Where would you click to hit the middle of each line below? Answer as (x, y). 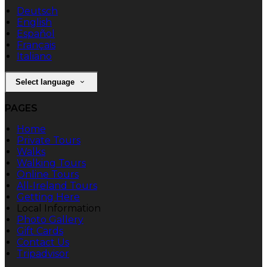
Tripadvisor (43, 253)
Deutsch (37, 11)
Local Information (59, 208)
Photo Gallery (50, 219)
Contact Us (43, 242)
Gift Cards (40, 231)
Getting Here (48, 197)
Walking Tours (51, 163)
